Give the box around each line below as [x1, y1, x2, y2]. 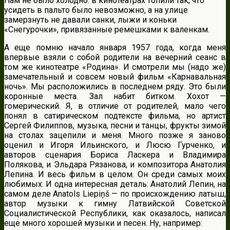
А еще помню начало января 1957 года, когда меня [4, 42, 226, 52]
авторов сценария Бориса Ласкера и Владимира [4, 149, 226, 160]
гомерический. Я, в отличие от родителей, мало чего [4, 101, 226, 111]
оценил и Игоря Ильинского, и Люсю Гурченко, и [4, 140, 226, 150]
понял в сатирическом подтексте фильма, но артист [4, 110, 226, 121]
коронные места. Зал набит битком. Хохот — [4, 91, 226, 101]
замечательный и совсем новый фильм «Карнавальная [4, 71, 226, 82]
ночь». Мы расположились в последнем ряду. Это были [4, 81, 226, 91]
